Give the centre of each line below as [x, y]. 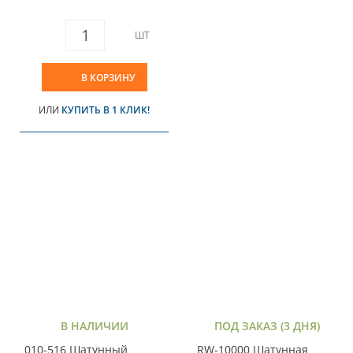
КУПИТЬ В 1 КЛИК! [106, 110]
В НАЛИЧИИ [94, 326]
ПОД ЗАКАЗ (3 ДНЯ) [267, 326]
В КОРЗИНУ [108, 77]
